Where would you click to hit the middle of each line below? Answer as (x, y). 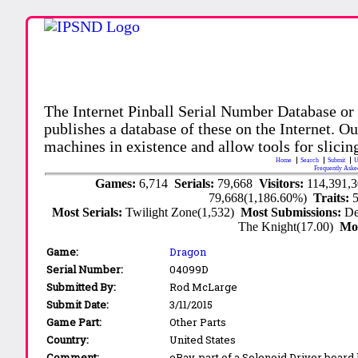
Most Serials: (89, 212)
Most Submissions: (293, 212)
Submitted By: (82, 286)
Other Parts (198, 322)
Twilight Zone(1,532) (183, 212)
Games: (117, 183)
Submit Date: (78, 304)
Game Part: (74, 322)
